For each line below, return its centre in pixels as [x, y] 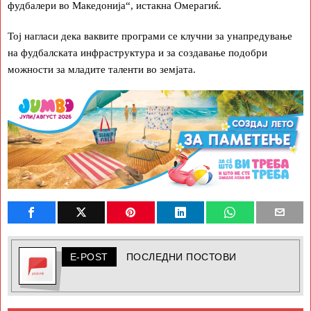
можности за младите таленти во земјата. [102, 69]
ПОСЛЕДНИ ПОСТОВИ [181, 257]
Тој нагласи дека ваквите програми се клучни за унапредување [150, 36]
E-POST [89, 257]
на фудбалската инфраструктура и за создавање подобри [137, 52]
